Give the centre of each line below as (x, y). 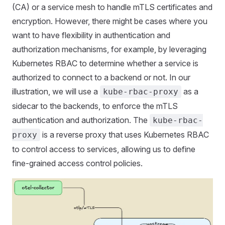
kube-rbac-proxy (141, 92)
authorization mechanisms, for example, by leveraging (109, 49)
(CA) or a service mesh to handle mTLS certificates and (112, 7)
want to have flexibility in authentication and (91, 35)
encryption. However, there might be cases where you (110, 21)
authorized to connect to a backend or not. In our (101, 78)
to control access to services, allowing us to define (104, 149)
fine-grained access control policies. (77, 163)
